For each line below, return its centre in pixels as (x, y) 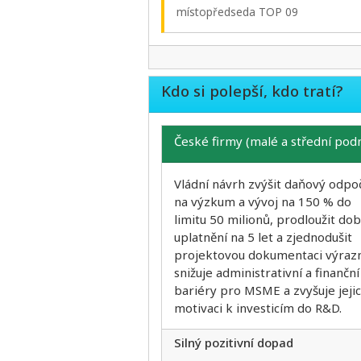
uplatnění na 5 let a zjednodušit (263, 237)
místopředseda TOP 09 (237, 12)
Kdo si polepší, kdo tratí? (252, 91)
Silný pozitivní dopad (234, 343)
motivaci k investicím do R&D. (258, 307)
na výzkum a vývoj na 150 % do (263, 201)
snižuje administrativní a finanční (267, 272)
